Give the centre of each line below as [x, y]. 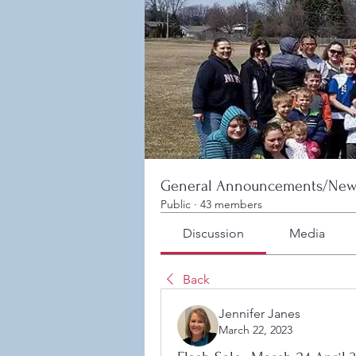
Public [176, 204]
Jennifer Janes [259, 313]
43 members [231, 204]
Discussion [214, 233]
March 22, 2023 [255, 330]
